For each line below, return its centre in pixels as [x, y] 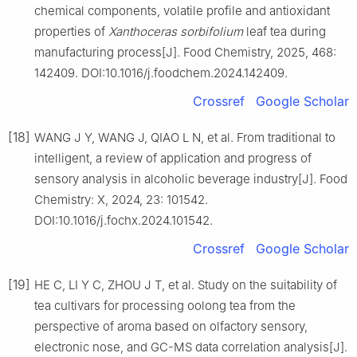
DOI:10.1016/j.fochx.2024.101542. [124, 220]
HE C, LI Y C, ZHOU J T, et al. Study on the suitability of [186, 284]
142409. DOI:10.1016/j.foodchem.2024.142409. [161, 73]
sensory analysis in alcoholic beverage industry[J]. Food [191, 178]
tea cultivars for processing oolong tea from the [165, 305]
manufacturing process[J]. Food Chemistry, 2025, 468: [185, 52]
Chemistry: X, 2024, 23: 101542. [121, 199]
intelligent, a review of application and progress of [173, 158]
